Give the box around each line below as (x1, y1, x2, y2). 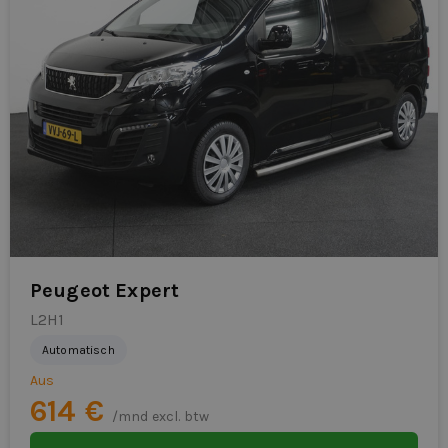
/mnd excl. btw (111, 408, 210, 426)
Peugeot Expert (30, 279, 180, 303)
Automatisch (42, 343, 115, 358)
